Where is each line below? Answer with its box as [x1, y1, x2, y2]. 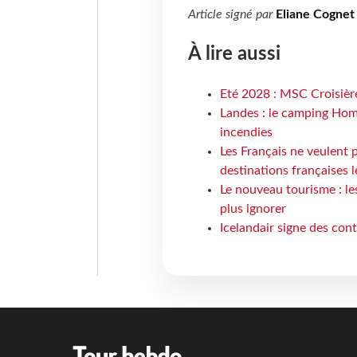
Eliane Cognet [275, 8, 355, 22]
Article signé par [187, 8, 276, 22]
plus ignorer [219, 202, 286, 216]
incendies [219, 126, 273, 139]
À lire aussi [187, 45, 280, 65]
